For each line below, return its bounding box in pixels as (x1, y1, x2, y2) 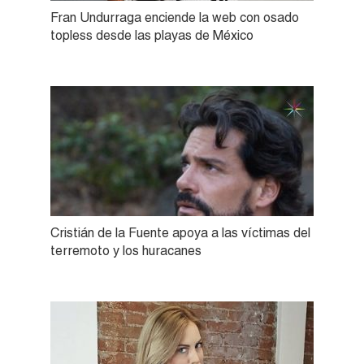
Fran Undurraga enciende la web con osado (50, 9, 299, 25)
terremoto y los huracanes (50, 242, 201, 258)
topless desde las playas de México (50, 27, 253, 43)
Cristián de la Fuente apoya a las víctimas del (50, 224, 310, 240)
